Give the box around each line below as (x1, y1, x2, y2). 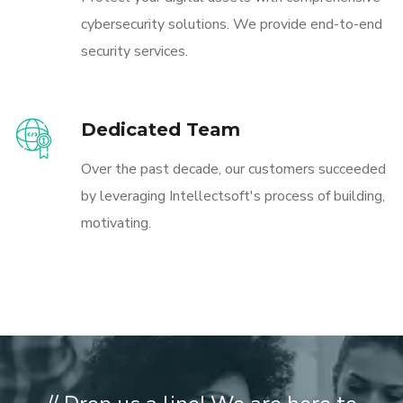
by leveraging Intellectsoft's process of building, (81, 185, 385, 206)
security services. (81, 40, 188, 61)
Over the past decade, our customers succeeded (81, 158, 386, 179)
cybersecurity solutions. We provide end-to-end (81, 13, 382, 34)
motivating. (81, 212, 151, 233)
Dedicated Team (81, 118, 240, 140)
